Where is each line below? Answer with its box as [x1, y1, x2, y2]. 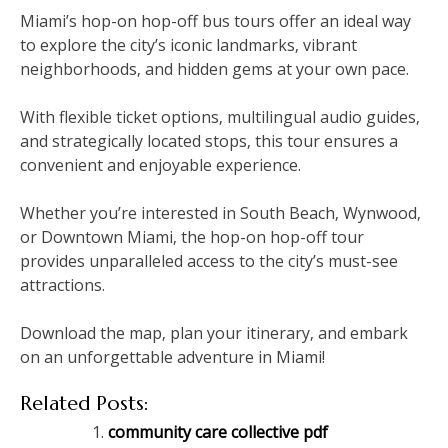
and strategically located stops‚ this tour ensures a [20, 130, 398, 153]
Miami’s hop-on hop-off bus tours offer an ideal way [20, 10, 411, 33]
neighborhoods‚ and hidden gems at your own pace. [20, 58, 409, 81]
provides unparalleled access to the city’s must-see [20, 250, 398, 273]
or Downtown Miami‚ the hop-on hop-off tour [20, 226, 364, 249]
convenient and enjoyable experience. [20, 154, 301, 177]
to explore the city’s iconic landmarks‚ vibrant [20, 34, 357, 57]
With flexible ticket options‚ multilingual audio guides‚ [20, 106, 420, 129]
